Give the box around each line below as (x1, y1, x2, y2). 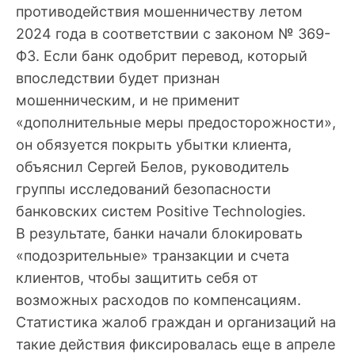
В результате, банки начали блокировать (16, 224, 303, 242)
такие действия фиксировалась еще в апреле (16, 335, 335, 353)
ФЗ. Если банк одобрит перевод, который (16, 47, 307, 64)
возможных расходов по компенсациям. (16, 291, 301, 308)
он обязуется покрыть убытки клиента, (16, 136, 292, 153)
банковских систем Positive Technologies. (16, 202, 306, 219)
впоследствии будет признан (16, 69, 219, 86)
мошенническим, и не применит (16, 91, 240, 109)
